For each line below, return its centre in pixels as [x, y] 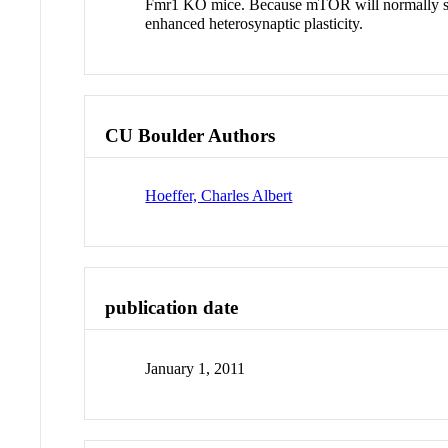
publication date [172, 308]
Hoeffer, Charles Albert [219, 196]
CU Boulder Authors [190, 135]
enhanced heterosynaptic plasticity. [254, 23]
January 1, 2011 [195, 368]
